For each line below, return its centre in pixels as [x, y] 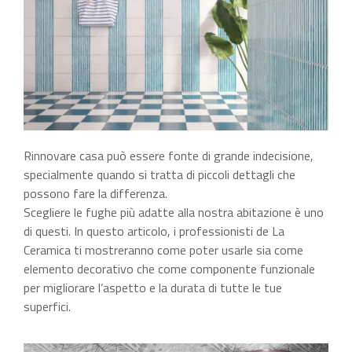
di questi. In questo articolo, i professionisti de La [154, 231]
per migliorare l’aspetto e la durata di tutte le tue [153, 288]
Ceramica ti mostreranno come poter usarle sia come [163, 250]
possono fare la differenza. [97, 194]
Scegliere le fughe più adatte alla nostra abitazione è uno [174, 213]
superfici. [49, 307]
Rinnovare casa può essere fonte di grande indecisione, [169, 156]
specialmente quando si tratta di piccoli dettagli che [159, 175]
